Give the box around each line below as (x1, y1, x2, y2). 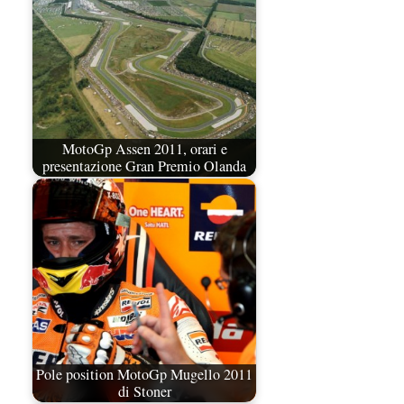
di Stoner (117, 381, 171, 402)
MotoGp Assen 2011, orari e (61, 139, 227, 160)
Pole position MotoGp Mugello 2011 (36, 364, 252, 385)
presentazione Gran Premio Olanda (42, 156, 246, 177)
